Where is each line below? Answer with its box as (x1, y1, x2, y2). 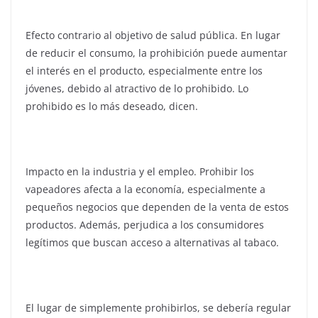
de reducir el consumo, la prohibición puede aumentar (26, 45, 287, 60)
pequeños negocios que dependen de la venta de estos (26, 199, 289, 214)
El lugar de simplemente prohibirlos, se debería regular (26, 300, 291, 314)
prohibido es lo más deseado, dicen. (26, 99, 198, 113)
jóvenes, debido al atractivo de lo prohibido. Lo (26, 81, 248, 95)
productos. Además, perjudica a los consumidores (26, 217, 264, 231)
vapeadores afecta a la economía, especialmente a (26, 182, 265, 196)
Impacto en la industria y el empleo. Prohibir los (26, 164, 254, 178)
